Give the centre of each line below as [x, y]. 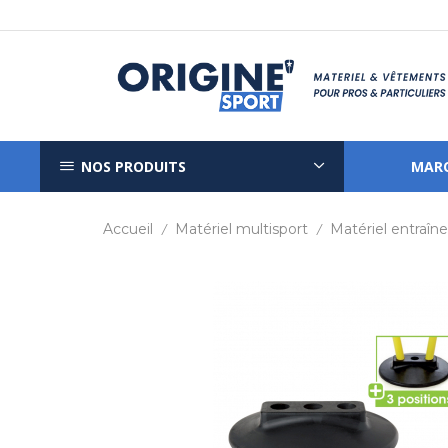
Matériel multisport [241, 229]
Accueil [128, 229]
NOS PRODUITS [134, 166]
